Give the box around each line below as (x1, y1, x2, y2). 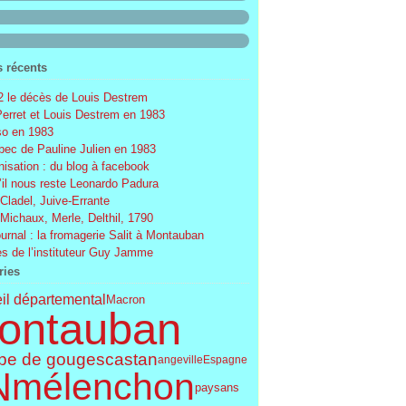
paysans (194, 381, 239, 394)
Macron (105, 293, 145, 306)
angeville (157, 353, 203, 366)
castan (104, 349, 158, 369)
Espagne (202, 353, 247, 366)
